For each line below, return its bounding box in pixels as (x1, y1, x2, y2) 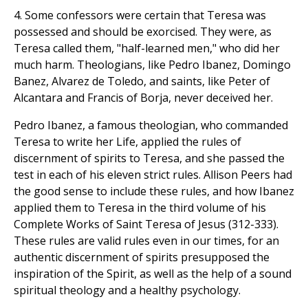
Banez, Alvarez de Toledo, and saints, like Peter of (14, 74, 270, 89)
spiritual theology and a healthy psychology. (14, 283, 241, 298)
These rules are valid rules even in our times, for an (14, 233, 279, 249)
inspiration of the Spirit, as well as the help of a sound (14, 266, 291, 282)
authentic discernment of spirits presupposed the (14, 250, 269, 265)
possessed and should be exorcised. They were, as (14, 24, 272, 40)
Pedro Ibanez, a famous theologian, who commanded (14, 118, 288, 133)
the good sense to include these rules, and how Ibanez (14, 184, 294, 199)
